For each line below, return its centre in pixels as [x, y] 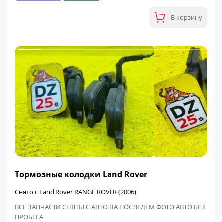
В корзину [187, 17]
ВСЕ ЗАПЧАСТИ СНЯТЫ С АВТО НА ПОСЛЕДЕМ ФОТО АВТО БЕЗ [110, 207]
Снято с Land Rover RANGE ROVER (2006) [76, 192]
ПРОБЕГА [29, 217]
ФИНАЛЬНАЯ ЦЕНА [46, 164]
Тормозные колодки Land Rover [81, 174]
